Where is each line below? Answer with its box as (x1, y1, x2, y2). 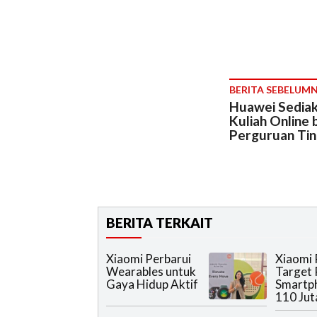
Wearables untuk (106, 264, 196, 279)
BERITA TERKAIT (106, 214, 213, 231)
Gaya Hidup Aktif (106, 277, 198, 292)
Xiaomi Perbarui (106, 251, 191, 267)
